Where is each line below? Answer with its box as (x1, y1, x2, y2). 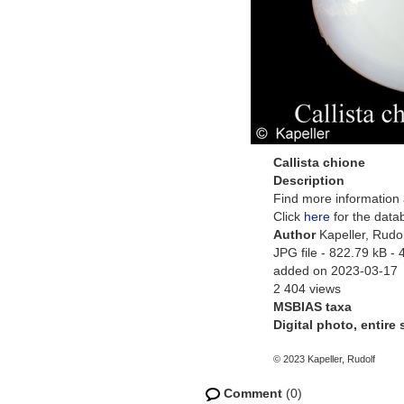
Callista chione (273, 155, 365, 170)
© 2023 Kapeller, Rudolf (273, 353, 375, 364)
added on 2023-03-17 (273, 263, 398, 278)
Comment (224, 386, 282, 400)
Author (273, 227, 319, 242)
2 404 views (273, 281, 341, 296)
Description (273, 173, 344, 188)
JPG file (273, 245, 317, 260)
